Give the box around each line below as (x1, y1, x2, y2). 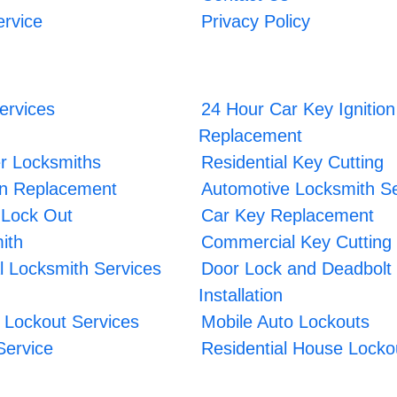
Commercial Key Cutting (201, 231, 393, 252)
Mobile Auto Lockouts (201, 311, 370, 331)
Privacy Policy (201, 11, 311, 31)
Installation (198, 284, 283, 305)
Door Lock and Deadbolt (201, 258, 393, 278)
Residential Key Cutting (201, 152, 385, 172)
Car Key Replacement (201, 205, 375, 225)
